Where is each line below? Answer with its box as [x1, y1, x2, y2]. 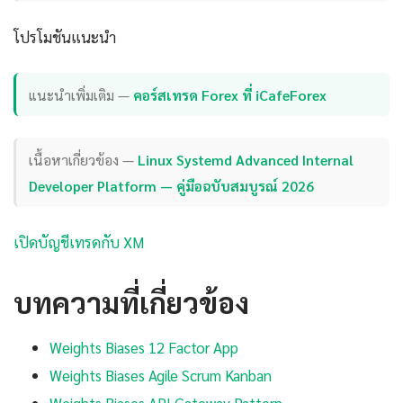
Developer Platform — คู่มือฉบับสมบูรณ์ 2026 [29, 175, 315, 195]
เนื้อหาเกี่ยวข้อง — [29, 149, 139, 169]
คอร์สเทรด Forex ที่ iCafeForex [133, 85, 327, 104]
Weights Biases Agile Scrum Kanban [49, 365, 272, 386]
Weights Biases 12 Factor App [49, 337, 238, 358]
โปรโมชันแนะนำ [13, 26, 116, 47]
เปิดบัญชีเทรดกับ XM [13, 232, 144, 253]
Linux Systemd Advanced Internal [138, 149, 354, 169]
